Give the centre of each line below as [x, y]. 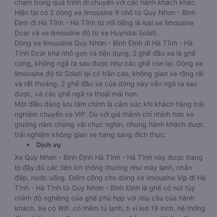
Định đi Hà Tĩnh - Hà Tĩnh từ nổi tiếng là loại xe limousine [104, 23]
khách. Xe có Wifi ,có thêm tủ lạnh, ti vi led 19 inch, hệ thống [110, 208]
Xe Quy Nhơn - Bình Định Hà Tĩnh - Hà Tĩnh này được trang [109, 157]
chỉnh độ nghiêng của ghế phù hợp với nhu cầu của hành [104, 198]
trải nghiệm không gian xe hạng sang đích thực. [90, 134]
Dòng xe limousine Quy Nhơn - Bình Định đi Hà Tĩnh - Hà [104, 43]
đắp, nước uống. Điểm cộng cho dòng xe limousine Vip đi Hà [110, 178]
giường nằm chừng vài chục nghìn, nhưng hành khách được [109, 124]
